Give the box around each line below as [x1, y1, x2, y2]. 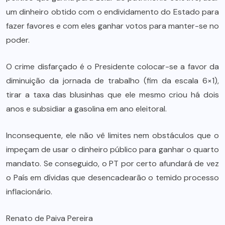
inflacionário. [6, 186, 58, 197]
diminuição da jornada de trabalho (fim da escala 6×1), [6, 75, 219, 86]
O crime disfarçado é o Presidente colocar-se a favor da [6, 61, 219, 72]
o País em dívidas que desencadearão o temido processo [6, 172, 219, 183]
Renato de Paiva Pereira [6, 212, 95, 223]
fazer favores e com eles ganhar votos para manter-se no [6, 20, 219, 31]
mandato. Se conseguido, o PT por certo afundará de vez [6, 158, 219, 169]
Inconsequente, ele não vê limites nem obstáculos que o [6, 130, 219, 141]
